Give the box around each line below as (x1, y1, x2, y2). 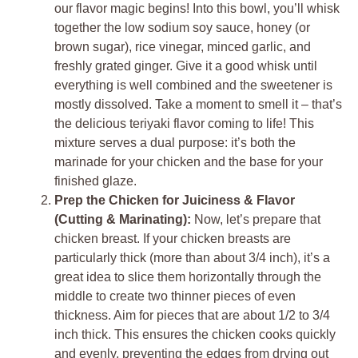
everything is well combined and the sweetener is (54, 78, 332, 92)
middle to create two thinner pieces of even (54, 288, 296, 303)
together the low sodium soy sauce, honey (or (54, 20, 310, 34)
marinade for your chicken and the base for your (54, 154, 323, 169)
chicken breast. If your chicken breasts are (54, 231, 291, 245)
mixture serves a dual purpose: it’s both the (54, 135, 296, 149)
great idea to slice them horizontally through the (54, 269, 321, 284)
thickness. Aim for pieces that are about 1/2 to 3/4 (54, 308, 330, 322)
